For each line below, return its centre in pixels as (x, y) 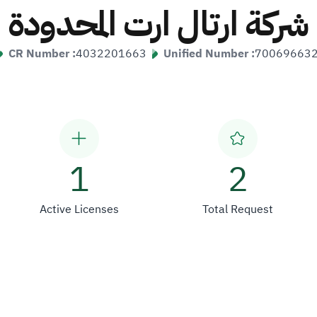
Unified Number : (209, 54)
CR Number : (42, 54)
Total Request (238, 209)
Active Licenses (79, 209)
